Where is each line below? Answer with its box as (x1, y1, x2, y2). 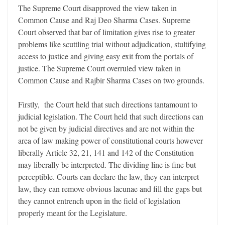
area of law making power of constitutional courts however (18, 135, 203, 146)
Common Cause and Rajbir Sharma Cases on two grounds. (18, 75, 204, 86)
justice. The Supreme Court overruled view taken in (18, 63, 181, 74)
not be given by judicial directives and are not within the (18, 123, 194, 134)
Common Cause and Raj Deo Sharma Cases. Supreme (18, 15, 190, 26)
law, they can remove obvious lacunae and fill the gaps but (18, 183, 202, 194)
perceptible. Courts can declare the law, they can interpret (18, 171, 199, 182)
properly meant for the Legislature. (18, 207, 127, 218)
